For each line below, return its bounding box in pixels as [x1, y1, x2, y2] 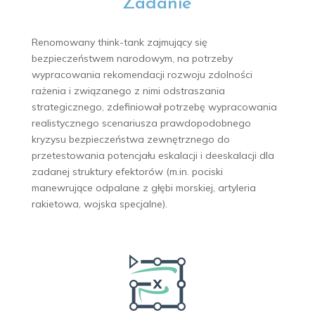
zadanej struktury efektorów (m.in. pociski [31, 165, 223, 178]
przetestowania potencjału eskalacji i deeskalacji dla [31, 148, 274, 162]
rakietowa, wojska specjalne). [31, 197, 167, 210]
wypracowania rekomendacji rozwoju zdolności [31, 67, 252, 81]
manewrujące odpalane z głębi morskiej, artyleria [31, 181, 256, 194]
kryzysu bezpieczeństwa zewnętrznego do [31, 132, 230, 146]
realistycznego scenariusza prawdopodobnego [31, 116, 251, 129]
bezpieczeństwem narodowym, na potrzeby [31, 51, 233, 65]
